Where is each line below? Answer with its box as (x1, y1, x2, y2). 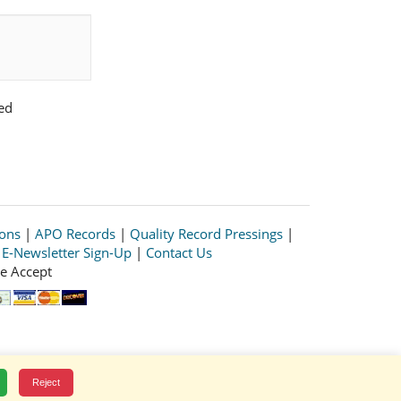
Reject (32, 377, 60, 388)
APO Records (35, 224, 115, 243)
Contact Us (145, 243, 212, 261)
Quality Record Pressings (130, 224, 283, 243)
